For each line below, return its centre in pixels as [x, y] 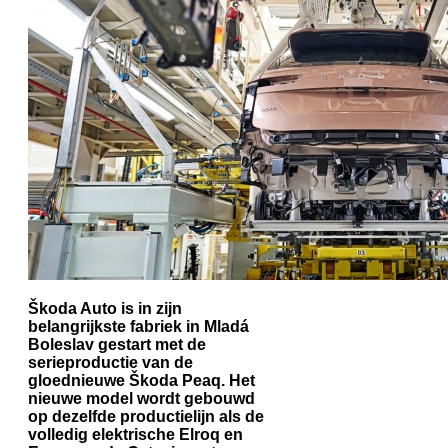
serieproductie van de [110, 362]
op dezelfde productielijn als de [146, 416]
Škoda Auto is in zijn [105, 308]
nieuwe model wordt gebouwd [141, 398]
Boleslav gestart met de [117, 344]
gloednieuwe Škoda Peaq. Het [141, 380]
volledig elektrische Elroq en [135, 434]
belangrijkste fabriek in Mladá [138, 326]
